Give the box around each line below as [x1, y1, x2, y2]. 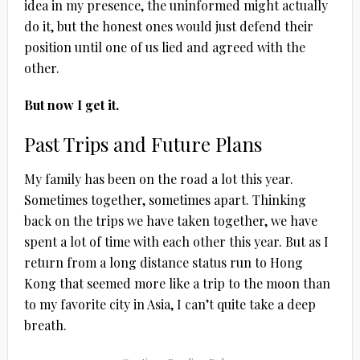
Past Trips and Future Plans [23, 130, 262, 157]
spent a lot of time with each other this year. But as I [23, 232, 329, 250]
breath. [23, 316, 67, 333]
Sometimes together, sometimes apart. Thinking [23, 190, 306, 208]
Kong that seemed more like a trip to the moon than [23, 274, 330, 292]
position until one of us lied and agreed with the [23, 38, 305, 55]
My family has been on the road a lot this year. [23, 170, 293, 187]
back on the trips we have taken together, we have [23, 211, 317, 229]
